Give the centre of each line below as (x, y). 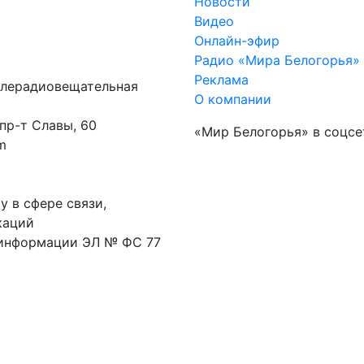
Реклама (221, 79)
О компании (233, 99)
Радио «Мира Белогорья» (277, 60)
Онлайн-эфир (237, 40)
